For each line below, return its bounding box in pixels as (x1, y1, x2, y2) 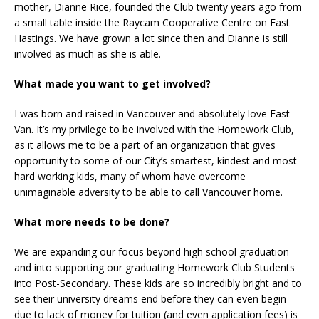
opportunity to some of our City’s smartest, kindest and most (14, 153, 297, 167)
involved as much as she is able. (14, 46, 161, 61)
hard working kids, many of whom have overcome (14, 169, 246, 183)
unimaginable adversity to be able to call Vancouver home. (14, 184, 283, 199)
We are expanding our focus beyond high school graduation (14, 244, 289, 258)
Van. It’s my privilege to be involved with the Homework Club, (14, 122, 294, 136)
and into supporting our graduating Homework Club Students (14, 260, 295, 274)
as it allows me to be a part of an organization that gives (14, 137, 276, 152)
